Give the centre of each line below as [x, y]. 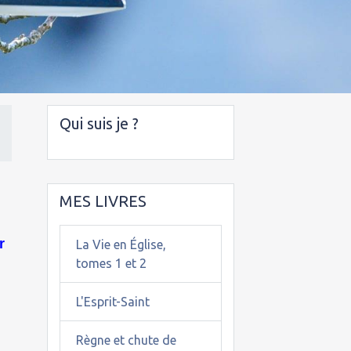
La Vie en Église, [121, 244]
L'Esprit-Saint [112, 302]
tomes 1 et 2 [111, 263]
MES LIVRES [103, 201]
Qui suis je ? [99, 123]
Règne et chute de [126, 340]
